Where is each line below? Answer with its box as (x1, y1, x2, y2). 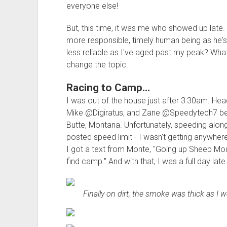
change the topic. (66, 60, 128, 69)
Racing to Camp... (66, 82, 150, 94)
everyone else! (66, 1, 118, 11)
